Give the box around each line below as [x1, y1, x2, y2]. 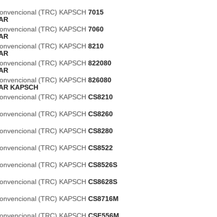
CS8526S [88, 161, 117, 169]
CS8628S [88, 178, 117, 186]
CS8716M [88, 195, 119, 202]
